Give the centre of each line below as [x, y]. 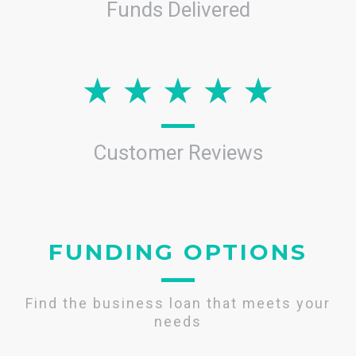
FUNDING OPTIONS [178, 252]
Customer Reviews [178, 152]
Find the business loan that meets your [178, 303]
